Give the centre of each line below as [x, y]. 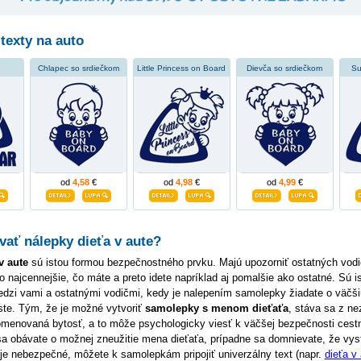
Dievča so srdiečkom [284, 68]
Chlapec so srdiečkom [78, 68]
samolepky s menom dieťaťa [216, 309]
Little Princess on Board [181, 68]
